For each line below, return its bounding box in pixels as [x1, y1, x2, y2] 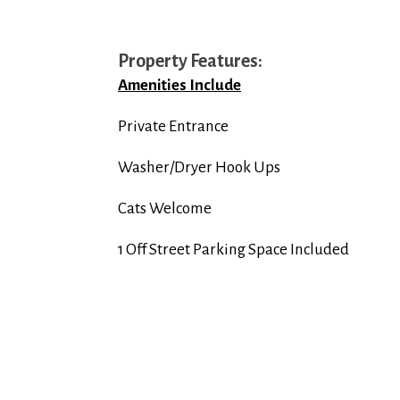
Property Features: [118, 51, 265, 71]
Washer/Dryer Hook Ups [118, 159, 280, 176]
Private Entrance [118, 118, 229, 135]
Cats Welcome [118, 200, 212, 217]
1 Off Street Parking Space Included [118, 241, 349, 258]
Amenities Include [118, 77, 241, 94]
